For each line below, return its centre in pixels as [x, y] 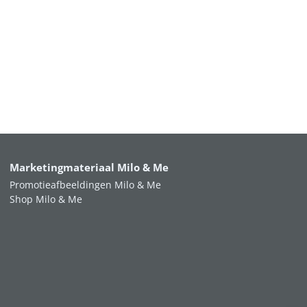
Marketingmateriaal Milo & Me [89, 168]
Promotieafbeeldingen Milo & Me [85, 185]
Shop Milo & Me [46, 199]
